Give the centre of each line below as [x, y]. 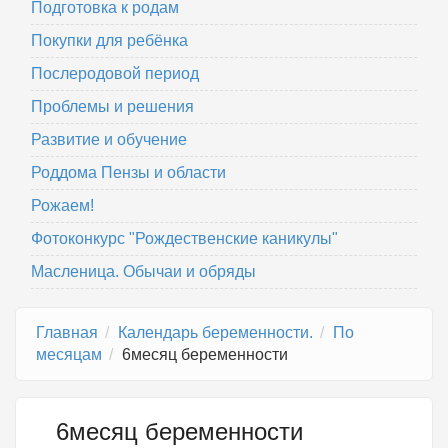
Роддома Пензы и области [128, 173]
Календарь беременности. [215, 333]
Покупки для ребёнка [109, 41]
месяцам [69, 355]
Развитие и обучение [109, 140]
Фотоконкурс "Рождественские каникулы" [184, 239]
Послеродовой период [115, 74]
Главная [67, 333]
